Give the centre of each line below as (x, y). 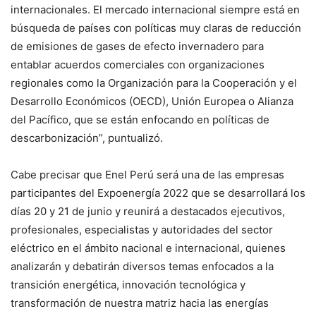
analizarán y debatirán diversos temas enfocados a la (142, 266)
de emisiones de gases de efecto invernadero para (137, 46)
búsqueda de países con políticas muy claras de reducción (156, 28)
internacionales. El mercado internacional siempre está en (155, 9)
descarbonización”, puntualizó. (87, 138)
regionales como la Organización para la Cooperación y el (154, 83)
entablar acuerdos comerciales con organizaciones (138, 64)
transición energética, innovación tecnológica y (128, 284)
